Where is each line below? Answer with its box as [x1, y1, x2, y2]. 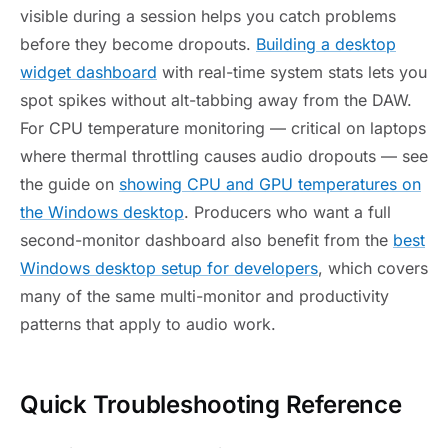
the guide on [20, 174, 119, 195]
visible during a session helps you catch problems [20, 6, 396, 27]
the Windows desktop [20, 202, 184, 223]
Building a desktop [256, 34, 396, 55]
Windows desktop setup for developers [20, 258, 318, 279]
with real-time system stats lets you [157, 62, 427, 83]
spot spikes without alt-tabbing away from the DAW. [20, 90, 412, 111]
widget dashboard [20, 62, 157, 83]
